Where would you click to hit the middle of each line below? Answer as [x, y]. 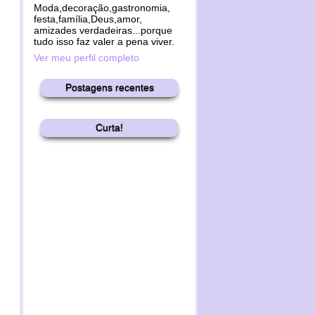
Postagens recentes [109, 87]
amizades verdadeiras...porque [103, 30]
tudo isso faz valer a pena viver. [104, 41]
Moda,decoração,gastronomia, [102, 8]
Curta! [109, 127]
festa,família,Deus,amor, [88, 19]
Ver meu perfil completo [86, 58]
